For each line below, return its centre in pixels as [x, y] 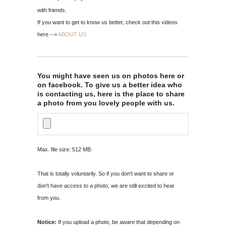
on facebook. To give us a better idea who [110, 84]
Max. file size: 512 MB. [65, 149]
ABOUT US [72, 34]
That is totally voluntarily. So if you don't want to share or [106, 173]
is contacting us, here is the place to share [111, 94]
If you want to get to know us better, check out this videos [107, 22]
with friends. [52, 10]
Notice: [47, 222]
